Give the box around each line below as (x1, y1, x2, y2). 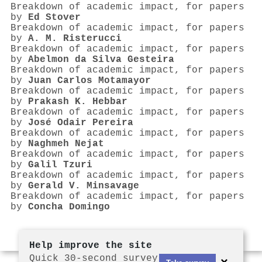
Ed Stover (28, 12, 81, 23)
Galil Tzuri (28, 160, 92, 171)
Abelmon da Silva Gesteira (28, 54, 174, 65)
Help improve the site (29, 240, 152, 251)
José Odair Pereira (28, 118, 133, 129)
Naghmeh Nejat (28, 139, 104, 150)
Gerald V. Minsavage (28, 181, 139, 192)
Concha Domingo (28, 202, 110, 213)
